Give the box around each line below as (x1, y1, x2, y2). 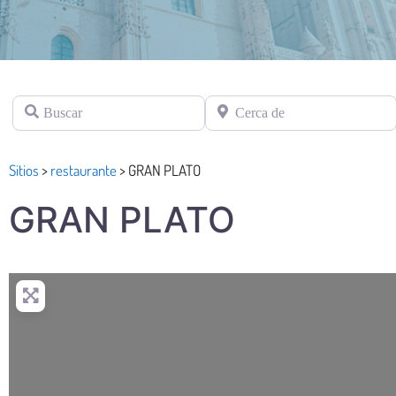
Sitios (9, 161, 39, 180)
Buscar (11, 97, 50, 112)
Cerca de (203, 97, 254, 112)
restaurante (50, 161, 117, 180)
